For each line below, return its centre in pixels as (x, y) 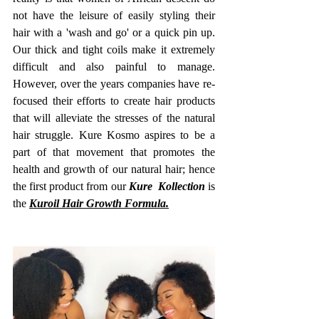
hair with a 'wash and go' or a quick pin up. (114, 33)
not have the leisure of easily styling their (114, 16)
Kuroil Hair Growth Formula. (99, 204)
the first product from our (71, 187)
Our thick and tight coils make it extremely (114, 50)
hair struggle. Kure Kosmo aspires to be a (114, 135)
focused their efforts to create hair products (114, 101)
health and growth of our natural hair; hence (114, 169)
